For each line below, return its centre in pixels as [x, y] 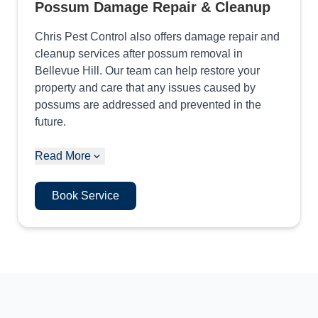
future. [50, 122]
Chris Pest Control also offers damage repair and [157, 37]
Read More [63, 156]
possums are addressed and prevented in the [148, 105]
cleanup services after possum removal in [139, 54]
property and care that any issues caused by [145, 88]
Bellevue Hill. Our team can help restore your [147, 71]
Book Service [86, 196]
